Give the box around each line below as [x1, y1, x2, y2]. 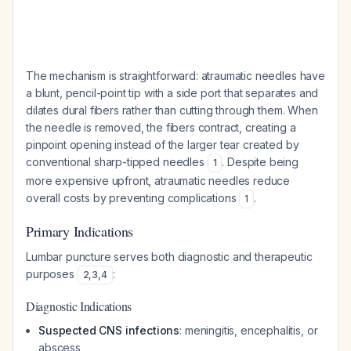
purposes [26, 267, 78, 280]
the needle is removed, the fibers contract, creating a [26, 121, 296, 134]
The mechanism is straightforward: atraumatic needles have [26, 69, 325, 82]
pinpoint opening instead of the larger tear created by [26, 138, 299, 151]
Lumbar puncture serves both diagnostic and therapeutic [26, 250, 313, 263]
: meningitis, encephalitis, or [179, 324, 318, 337]
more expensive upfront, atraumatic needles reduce [26, 174, 291, 187]
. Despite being [222, 155, 299, 168]
